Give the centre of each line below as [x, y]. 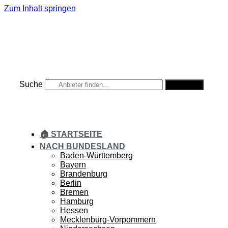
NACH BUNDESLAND [82, 146]
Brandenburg [84, 174]
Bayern [73, 165]
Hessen [74, 210]
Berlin [71, 183]
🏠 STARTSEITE [71, 134]
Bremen [74, 192]
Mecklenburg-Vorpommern [108, 220]
